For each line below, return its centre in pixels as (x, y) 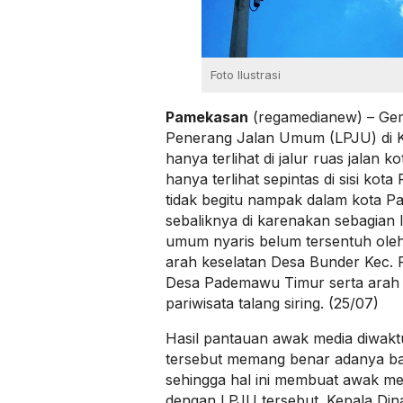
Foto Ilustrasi (246, 75)
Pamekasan (207, 117)
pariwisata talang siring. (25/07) (272, 304)
